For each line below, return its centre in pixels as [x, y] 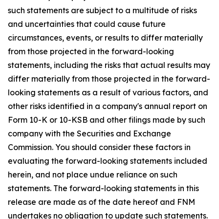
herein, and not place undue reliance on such [93, 174]
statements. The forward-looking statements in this [103, 188]
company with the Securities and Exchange [89, 133]
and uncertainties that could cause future [87, 24]
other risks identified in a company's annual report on [108, 106]
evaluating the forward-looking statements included [108, 161]
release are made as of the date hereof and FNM [101, 202]
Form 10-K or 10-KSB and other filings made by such [107, 120]
